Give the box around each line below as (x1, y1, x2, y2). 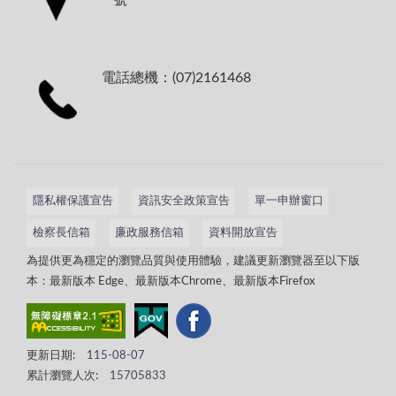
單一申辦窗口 (254, 195, 324, 208)
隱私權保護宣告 (32, 195, 113, 208)
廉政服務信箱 (114, 226, 184, 239)
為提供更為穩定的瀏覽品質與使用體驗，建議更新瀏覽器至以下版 (27, 255, 360, 267)
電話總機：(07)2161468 (102, 71, 251, 85)
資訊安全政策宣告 (137, 195, 230, 208)
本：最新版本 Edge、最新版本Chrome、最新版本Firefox (27, 275, 315, 287)
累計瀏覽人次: (27, 369, 98, 382)
